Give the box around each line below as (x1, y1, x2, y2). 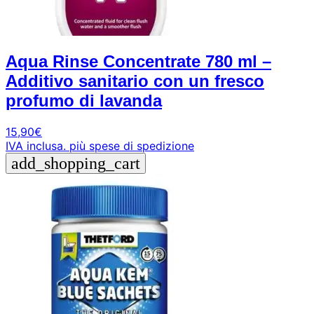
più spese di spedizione (69, 139, 194, 153)
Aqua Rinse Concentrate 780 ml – (6, 52, 271, 71)
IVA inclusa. (6, 139, 66, 153)
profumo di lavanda (6, 91, 162, 111)
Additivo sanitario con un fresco (6, 71, 264, 91)
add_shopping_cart (11, 154, 140, 173)
